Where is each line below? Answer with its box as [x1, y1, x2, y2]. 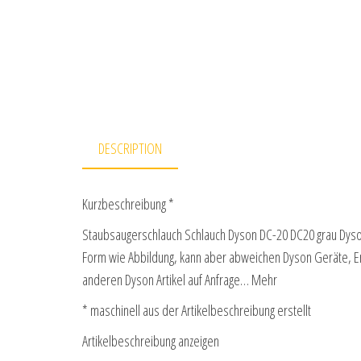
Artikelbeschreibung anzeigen [82, 331, 219, 351]
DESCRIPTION [98, 139, 162, 158]
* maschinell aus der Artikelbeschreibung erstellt [82, 301, 311, 321]
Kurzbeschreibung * [82, 194, 174, 214]
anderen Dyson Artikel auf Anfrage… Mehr [82, 270, 277, 290]
